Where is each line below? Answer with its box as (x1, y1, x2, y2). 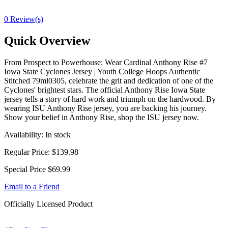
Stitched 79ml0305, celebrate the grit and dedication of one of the (4, 76, 213, 85)
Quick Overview (4, 34, 90, 47)
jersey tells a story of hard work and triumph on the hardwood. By (4, 94, 216, 103)
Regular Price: (4, 147, 50, 156)
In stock (45, 130, 71, 139)
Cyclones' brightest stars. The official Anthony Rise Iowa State (4, 85, 205, 94)
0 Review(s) (4, 14, 43, 23)
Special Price (4, 164, 46, 174)
